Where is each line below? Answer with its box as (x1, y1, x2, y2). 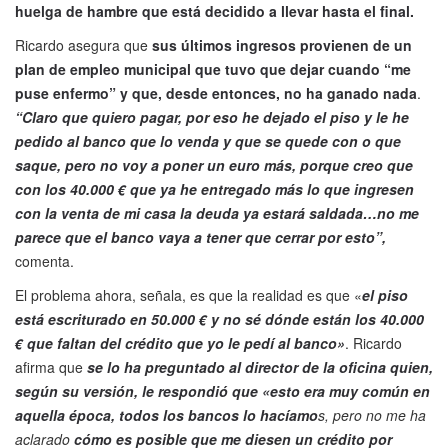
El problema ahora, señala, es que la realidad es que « (15, 285, 362, 306)
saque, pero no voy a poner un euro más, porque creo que (15, 155, 413, 176)
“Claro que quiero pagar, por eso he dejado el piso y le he (15, 107, 409, 128)
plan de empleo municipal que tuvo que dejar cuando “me (15, 59, 411, 80)
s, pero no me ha (318, 405, 426, 426)
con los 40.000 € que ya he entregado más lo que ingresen (15, 179, 414, 200)
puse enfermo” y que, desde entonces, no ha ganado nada (15, 83, 417, 104)
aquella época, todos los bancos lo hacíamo (15, 405, 318, 426)
